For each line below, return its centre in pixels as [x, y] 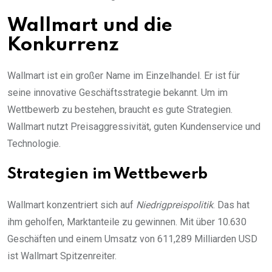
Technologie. [34, 143]
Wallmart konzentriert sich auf [72, 205]
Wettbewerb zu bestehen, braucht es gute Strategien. [120, 109]
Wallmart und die [90, 25]
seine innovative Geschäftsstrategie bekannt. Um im [117, 92]
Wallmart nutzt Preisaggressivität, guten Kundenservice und [134, 126]
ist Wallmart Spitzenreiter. [62, 256]
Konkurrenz [63, 45]
